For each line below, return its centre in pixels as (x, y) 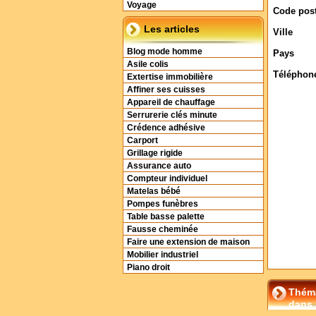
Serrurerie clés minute (172, 115)
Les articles (172, 29)
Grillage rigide (155, 153)
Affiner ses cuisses (166, 90)
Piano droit (148, 267)
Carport (142, 140)
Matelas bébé (154, 191)
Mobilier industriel (163, 255)
